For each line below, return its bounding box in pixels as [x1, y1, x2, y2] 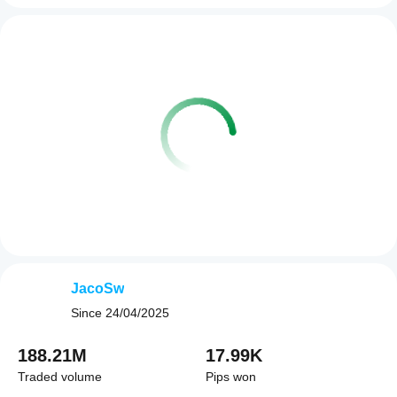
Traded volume [18, 370, 102, 384]
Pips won [206, 370, 256, 384]
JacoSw [71, 281, 124, 296]
